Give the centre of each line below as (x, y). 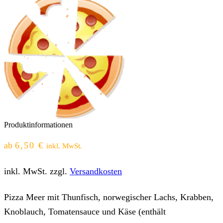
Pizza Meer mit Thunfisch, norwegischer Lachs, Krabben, (109, 197)
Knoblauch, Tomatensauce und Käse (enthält (85, 211)
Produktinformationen (38, 124)
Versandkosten (96, 171)
